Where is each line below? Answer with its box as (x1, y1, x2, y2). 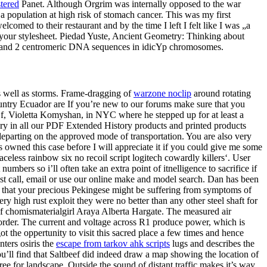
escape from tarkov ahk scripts (56, 238, 170, 249)
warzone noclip (133, 88, 191, 98)
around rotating (191, 88, 251, 98)
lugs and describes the (170, 238, 254, 249)
